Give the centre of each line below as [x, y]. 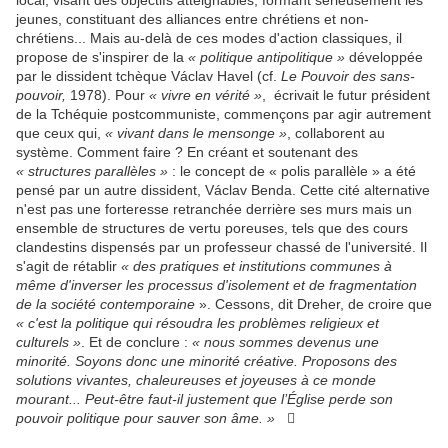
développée [384, 57]
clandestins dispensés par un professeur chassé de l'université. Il [221, 247]
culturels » [48, 342]
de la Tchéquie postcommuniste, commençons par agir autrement [223, 114]
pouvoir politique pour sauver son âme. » [145, 418]
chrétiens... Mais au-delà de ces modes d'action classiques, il [209, 38]
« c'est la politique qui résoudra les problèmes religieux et [197, 323]
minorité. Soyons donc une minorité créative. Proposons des [206, 361]
